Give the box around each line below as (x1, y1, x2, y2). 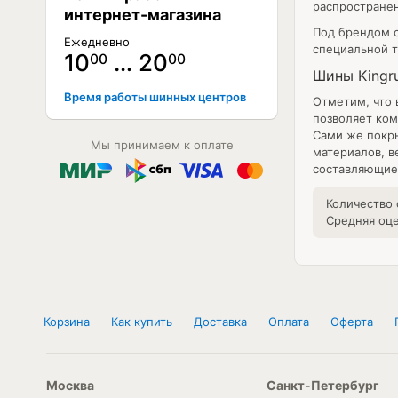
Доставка (194, 314, 247, 329)
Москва (46, 378, 94, 393)
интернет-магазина (64, 5, 221, 24)
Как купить (111, 314, 172, 329)
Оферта (330, 314, 373, 329)
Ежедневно (64, 35, 130, 49)
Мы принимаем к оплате (90, 138, 234, 152)
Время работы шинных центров (64, 90, 246, 104)
